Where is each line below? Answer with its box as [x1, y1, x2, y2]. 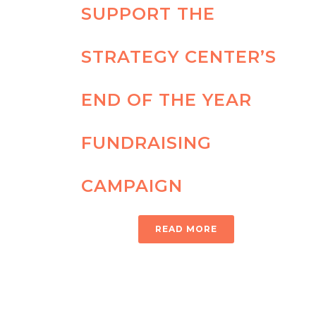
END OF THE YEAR [81, 90, 252, 111]
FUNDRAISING [81, 133, 212, 154]
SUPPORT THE [81, 4, 215, 25]
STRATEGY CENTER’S [81, 47, 276, 68]
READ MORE [155, 224, 217, 235]
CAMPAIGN [81, 176, 183, 197]
